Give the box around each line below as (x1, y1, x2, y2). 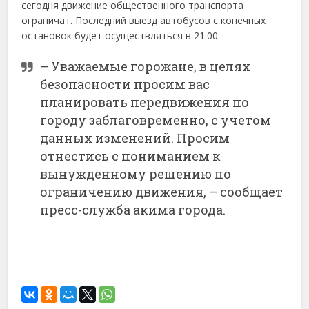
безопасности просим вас (40, 75, 210, 92)
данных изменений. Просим (40, 129, 230, 146)
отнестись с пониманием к (40, 147, 221, 164)
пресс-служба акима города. (40, 201, 226, 218)
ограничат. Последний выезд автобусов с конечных (21, 13, 266, 27)
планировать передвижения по (40, 93, 250, 110)
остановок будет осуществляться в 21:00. (21, 28, 221, 42)
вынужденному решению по (40, 165, 232, 182)
